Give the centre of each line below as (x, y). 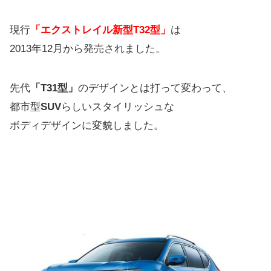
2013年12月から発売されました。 (88, 49)
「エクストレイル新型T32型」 (100, 30)
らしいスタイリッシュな (118, 107)
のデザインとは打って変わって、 (155, 88)
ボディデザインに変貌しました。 (87, 126)
